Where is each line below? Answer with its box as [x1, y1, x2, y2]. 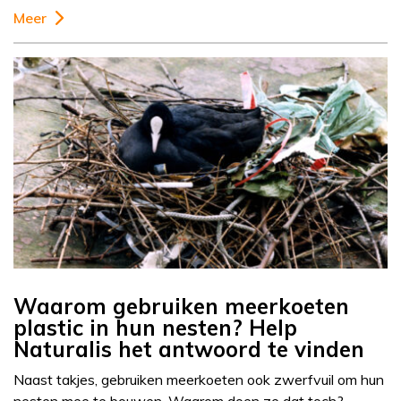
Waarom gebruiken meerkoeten [13, 293, 349, 320]
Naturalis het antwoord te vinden [13, 336, 364, 363]
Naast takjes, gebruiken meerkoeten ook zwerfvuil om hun [13, 371, 384, 389]
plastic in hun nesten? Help [13, 314, 297, 342]
